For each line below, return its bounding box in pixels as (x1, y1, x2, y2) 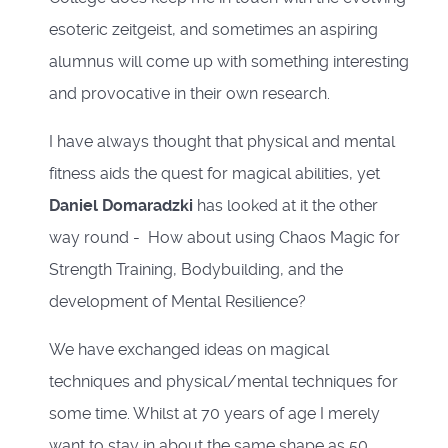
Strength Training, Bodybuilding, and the (49, 259, 343, 279)
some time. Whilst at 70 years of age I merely (49, 403, 380, 423)
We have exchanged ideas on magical (49, 339, 329, 359)
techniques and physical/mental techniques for (49, 371, 398, 391)
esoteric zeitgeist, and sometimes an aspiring (49, 19, 378, 39)
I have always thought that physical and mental (49, 131, 395, 151)
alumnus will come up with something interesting (49, 51, 409, 71)
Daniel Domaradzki (49, 195, 193, 215)
